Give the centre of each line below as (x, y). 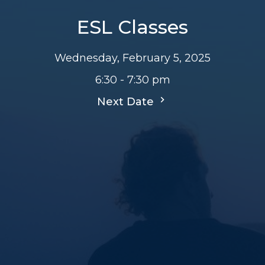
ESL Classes (132, 27)
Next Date (127, 101)
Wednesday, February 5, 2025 (132, 58)
